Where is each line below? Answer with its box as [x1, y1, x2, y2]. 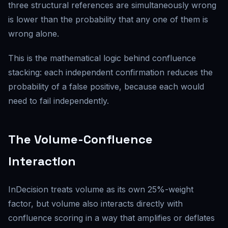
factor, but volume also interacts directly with [8, 198, 183, 209]
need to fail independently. [8, 96, 109, 106]
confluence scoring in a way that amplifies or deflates [8, 213, 215, 223]
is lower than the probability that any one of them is [8, 14, 208, 24]
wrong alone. [8, 28, 59, 39]
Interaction [8, 153, 76, 169]
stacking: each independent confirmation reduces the [8, 67, 213, 77]
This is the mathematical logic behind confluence [8, 53, 196, 63]
